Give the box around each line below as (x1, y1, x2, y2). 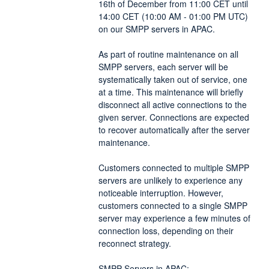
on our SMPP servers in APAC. (98, 22, 217, 35)
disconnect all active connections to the (98, 98, 247, 110)
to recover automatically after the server (98, 123, 250, 136)
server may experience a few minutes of (98, 211, 250, 224)
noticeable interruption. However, (98, 186, 223, 199)
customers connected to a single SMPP (98, 199, 247, 211)
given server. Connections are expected (98, 110, 249, 123)
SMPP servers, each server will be (98, 60, 228, 73)
